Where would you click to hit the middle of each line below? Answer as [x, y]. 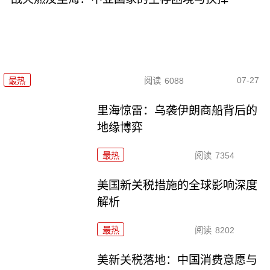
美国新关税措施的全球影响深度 [177, 186]
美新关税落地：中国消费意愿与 [177, 260]
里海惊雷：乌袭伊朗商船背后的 [177, 111]
